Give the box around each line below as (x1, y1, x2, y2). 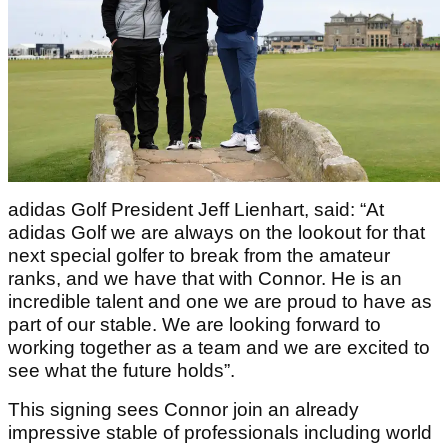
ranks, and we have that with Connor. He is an (8, 267, 402, 289)
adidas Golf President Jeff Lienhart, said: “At (8, 198, 384, 220)
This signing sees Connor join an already (8, 398, 359, 420)
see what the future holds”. (8, 359, 235, 381)
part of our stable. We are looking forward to (8, 313, 381, 335)
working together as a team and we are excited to (8, 336, 430, 358)
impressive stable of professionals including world (8, 421, 432, 443)
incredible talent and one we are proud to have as (8, 290, 432, 312)
